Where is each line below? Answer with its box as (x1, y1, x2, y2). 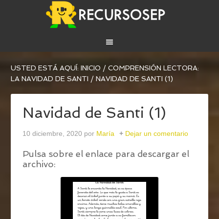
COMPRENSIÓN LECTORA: (108, 64, 199, 72)
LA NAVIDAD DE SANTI (11, 75, 89, 83)
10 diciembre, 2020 (22, 130, 83, 138)
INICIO (81, 64, 101, 72)
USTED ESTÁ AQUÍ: (11, 64, 81, 72)
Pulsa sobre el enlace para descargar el (22, 149, 190, 159)
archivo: (22, 159, 56, 170)
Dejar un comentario (125, 130, 189, 138)
